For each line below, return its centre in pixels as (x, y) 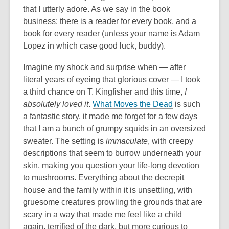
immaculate (127, 141)
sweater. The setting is (64, 141)
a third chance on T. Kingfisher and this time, (104, 92)
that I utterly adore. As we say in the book (97, 9)
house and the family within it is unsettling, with (108, 190)
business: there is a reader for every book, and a (110, 21)
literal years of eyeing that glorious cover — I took (112, 79)
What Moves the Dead (133, 104)
